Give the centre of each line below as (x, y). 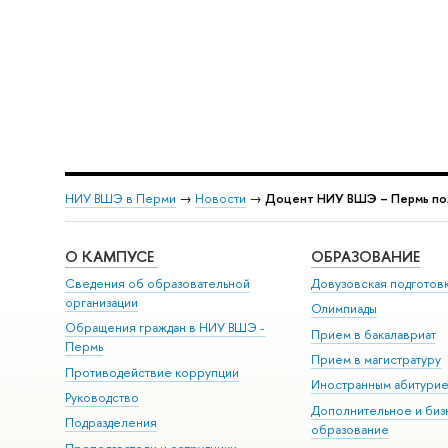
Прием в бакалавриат (374, 334)
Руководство (101, 398)
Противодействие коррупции (151, 372)
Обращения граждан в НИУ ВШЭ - (164, 328)
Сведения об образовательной (157, 283)
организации (101, 302)
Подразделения (110, 423)
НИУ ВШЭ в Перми (120, 198)
